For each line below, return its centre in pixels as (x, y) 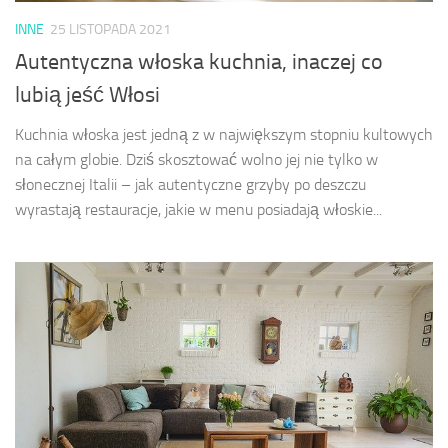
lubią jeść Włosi (87, 95)
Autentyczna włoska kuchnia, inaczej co (199, 62)
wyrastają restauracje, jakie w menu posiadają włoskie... (198, 210)
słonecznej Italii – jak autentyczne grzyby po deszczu (190, 185)
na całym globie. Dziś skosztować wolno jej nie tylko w (196, 160)
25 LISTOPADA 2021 (110, 29)
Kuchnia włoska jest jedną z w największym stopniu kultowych (224, 135)
